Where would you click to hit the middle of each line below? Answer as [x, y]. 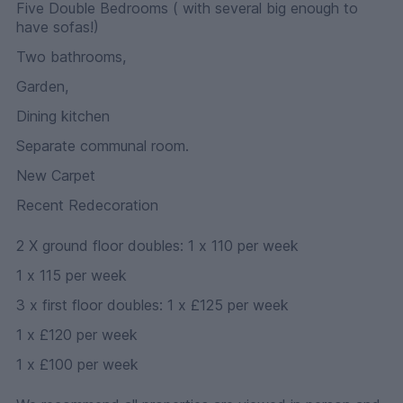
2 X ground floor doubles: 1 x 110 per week [243, 246]
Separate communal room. [103, 146]
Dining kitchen [63, 116]
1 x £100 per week [77, 365]
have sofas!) [58, 27]
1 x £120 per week [77, 335]
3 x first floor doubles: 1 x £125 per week [228, 305]
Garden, [42, 87]
